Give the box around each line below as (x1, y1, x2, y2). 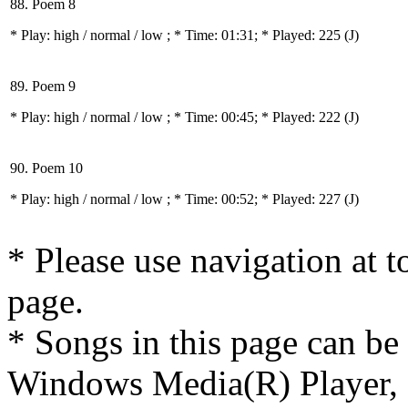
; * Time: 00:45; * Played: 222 (167, 109, 344, 125)
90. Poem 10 (10, 160, 83, 176)
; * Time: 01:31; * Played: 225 (167, 27, 344, 43)
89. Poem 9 (10, 78, 76, 94)
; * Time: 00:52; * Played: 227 (167, 191, 344, 207)
